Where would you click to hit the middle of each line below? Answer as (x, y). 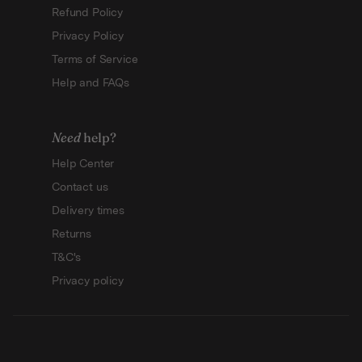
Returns (72, 233)
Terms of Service (95, 59)
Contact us (80, 186)
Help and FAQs (90, 82)
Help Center (83, 163)
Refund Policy (87, 12)
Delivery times (88, 210)
